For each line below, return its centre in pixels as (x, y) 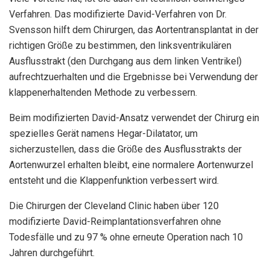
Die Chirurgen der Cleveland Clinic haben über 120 (114, 206)
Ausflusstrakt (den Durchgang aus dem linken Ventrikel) (125, 61)
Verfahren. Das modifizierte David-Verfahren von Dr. (118, 14)
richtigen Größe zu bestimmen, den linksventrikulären (120, 46)
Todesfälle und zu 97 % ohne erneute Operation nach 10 (126, 237)
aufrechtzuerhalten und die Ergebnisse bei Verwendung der (133, 77)
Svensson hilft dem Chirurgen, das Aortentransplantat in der (134, 30)
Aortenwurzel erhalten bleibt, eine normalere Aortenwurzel (131, 165)
